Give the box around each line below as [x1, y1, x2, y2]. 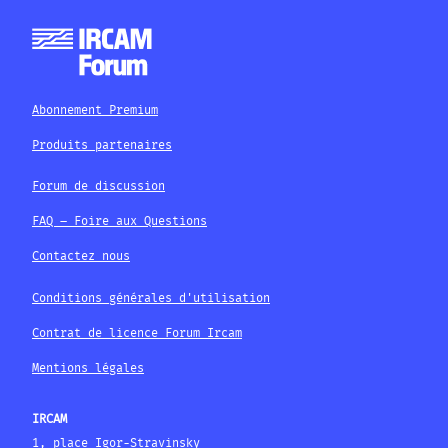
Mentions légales [32, 358, 144, 378]
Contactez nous [32, 247, 130, 267]
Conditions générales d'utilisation [32, 288, 270, 308]
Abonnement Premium [32, 100, 158, 120]
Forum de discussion [32, 176, 165, 196]
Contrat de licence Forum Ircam [32, 323, 242, 343]
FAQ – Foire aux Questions [32, 212, 207, 232]
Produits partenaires [32, 135, 172, 155]
